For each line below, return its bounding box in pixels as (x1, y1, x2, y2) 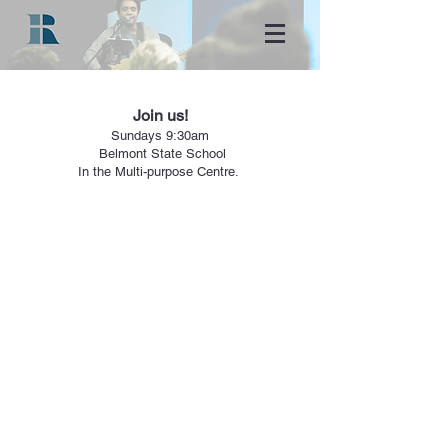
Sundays (111, 128, 162, 143)
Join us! (132, 106, 188, 125)
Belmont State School (94, 146, 226, 161)
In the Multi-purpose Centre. (77, 164, 243, 179)
